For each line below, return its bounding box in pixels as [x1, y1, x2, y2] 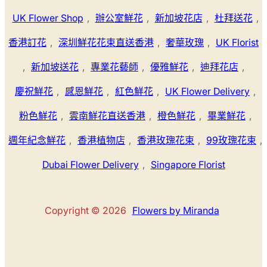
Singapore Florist [150, 158, 225, 170]
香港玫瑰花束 [137, 133, 194, 146]
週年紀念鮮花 [8, 133, 66, 146]
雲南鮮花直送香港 [69, 109, 145, 122]
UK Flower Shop [12, 11, 83, 24]
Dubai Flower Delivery [42, 158, 139, 170]
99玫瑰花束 [206, 133, 256, 146]
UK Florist [216, 36, 259, 48]
